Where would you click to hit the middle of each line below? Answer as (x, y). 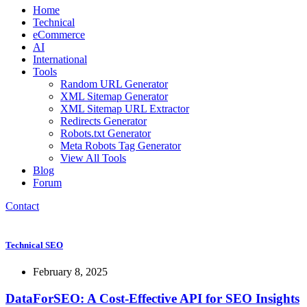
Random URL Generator (114, 84)
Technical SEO (34, 245)
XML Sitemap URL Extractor (125, 109)
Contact (22, 206)
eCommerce (59, 35)
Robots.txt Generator (106, 133)
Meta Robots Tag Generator (121, 146)
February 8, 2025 (70, 272)
